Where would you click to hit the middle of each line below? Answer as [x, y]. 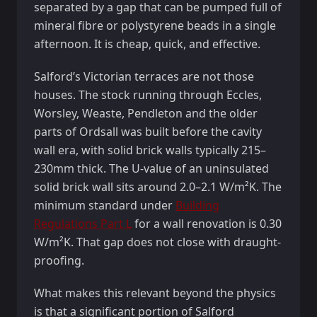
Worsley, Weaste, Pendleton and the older [146, 113]
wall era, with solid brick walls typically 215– [150, 150]
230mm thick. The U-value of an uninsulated [151, 168]
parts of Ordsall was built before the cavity [148, 132]
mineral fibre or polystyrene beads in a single [155, 25]
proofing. [59, 260]
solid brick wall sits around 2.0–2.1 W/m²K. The [158, 187]
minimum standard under [105, 205]
